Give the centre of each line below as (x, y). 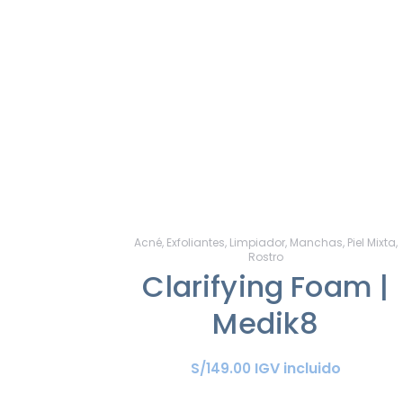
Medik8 (266, 323)
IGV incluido (297, 368)
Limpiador (257, 242)
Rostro (265, 256)
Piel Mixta (371, 242)
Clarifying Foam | (266, 286)
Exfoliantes (195, 242)
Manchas (316, 242)
